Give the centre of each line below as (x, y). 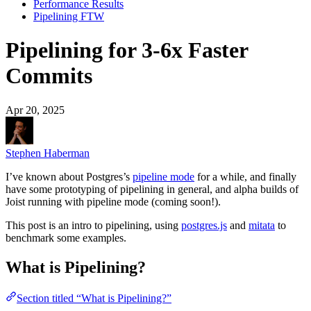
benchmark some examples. (66, 237)
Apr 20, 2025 (35, 110)
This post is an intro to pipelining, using (93, 225)
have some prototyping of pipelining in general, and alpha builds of (152, 189)
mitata (262, 225)
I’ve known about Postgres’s (69, 176)
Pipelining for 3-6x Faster (127, 50)
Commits (49, 76)
